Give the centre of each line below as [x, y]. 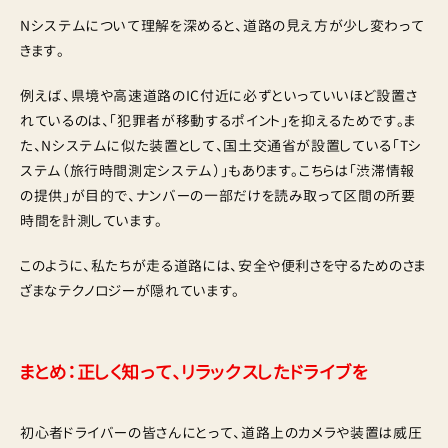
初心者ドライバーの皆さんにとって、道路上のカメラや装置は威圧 [221, 432]
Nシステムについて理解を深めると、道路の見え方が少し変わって [222, 25]
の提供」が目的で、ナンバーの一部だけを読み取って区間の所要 [218, 195]
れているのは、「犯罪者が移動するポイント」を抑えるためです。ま [218, 120]
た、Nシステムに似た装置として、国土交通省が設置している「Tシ [221, 145]
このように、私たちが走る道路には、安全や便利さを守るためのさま [223, 265]
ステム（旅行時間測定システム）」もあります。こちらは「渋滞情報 [217, 170]
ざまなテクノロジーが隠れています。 [130, 290]
